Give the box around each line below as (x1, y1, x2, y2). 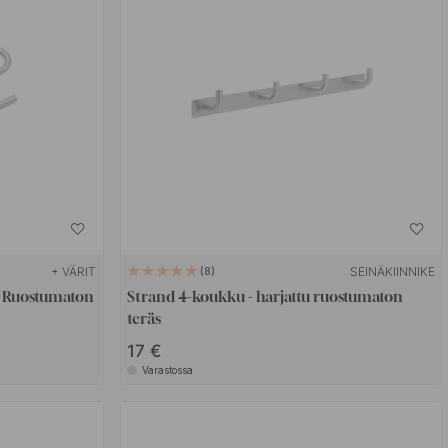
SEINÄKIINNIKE (350, 264, 436, 280)
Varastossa (142, 364, 194, 377)
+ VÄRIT (51, 264, 97, 280)
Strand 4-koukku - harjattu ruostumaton (127, 287, 404, 306)
